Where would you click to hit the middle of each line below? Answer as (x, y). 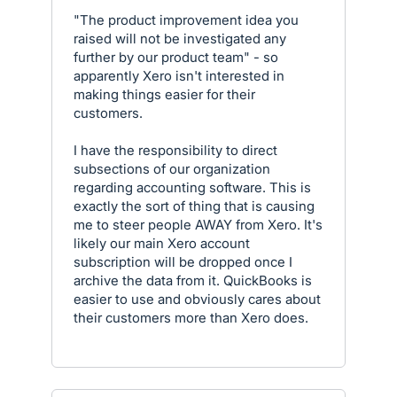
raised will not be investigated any (180, 39)
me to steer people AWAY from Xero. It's (198, 225)
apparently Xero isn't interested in (179, 76)
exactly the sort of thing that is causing (194, 206)
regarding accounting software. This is (192, 187)
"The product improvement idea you (186, 20)
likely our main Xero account (162, 243)
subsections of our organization (172, 169)
